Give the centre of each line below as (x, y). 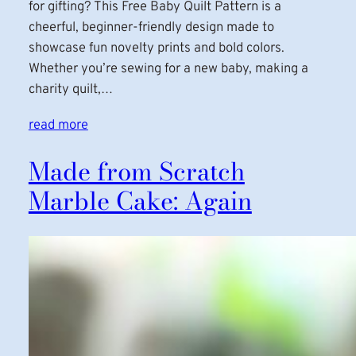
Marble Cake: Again (140, 201)
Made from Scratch (136, 172)
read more (58, 126)
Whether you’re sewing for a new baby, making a (168, 69)
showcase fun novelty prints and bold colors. (156, 48)
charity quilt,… (70, 90)
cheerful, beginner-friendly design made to (151, 28)
